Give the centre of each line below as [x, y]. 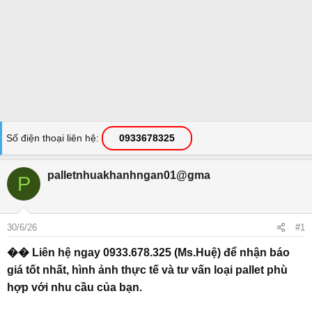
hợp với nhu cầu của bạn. [75, 287]
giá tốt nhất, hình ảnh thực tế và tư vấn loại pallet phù [147, 270]
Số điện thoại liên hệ [51, 138]
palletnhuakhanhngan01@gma [129, 175]
